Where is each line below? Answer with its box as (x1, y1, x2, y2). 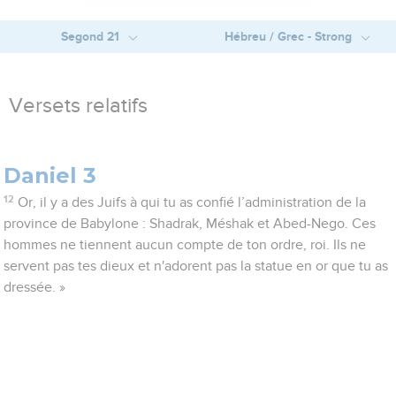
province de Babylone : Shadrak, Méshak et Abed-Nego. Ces (4, 217, 377, 232)
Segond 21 (60, 29, 123, 44)
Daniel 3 (4, 163, 97, 189)
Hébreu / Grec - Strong (224, 29, 355, 44)
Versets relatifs (9, 95, 148, 118)
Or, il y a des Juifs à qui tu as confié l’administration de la (17, 195, 366, 210)
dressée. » (4, 280, 66, 295)
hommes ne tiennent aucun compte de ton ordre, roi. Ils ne (4, 238, 367, 253)
